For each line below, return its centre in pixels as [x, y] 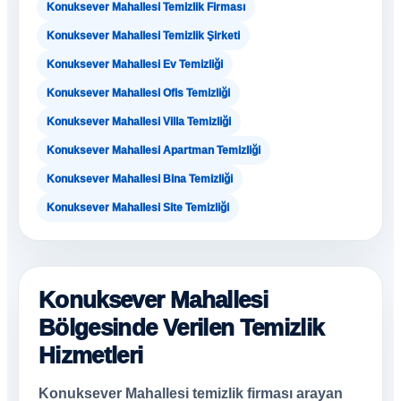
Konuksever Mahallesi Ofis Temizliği [138, 93]
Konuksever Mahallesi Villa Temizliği [139, 122]
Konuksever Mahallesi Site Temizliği [138, 208]
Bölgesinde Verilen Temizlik [181, 328]
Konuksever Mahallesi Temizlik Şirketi [143, 36]
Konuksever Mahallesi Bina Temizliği [140, 179]
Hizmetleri [91, 355]
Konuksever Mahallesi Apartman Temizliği [154, 150]
